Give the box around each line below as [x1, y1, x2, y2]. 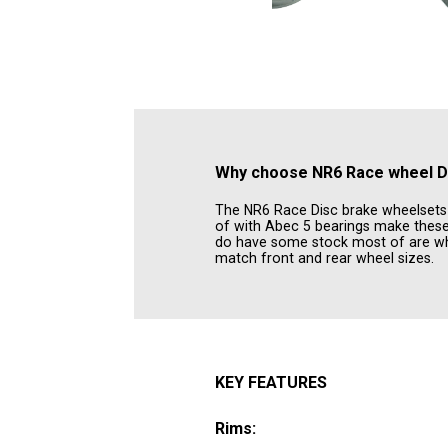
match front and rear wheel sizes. [215, 249, 435, 266]
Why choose [215, 162, 313, 182]
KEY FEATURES [215, 373, 328, 393]
